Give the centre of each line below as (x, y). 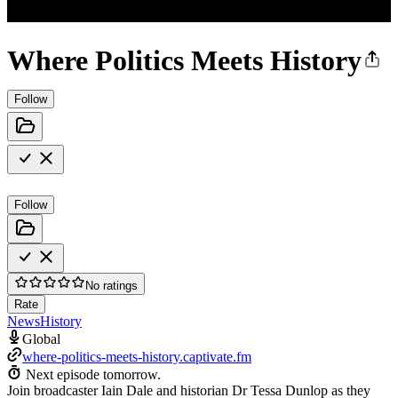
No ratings (111, 285)
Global (41, 338)
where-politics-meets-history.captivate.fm (137, 356)
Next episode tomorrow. (93, 374)
